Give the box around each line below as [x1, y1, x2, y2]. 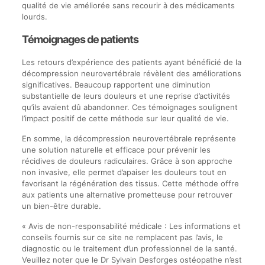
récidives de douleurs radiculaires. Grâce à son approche [21, 156, 232, 166]
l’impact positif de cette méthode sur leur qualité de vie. [21, 114, 229, 123]
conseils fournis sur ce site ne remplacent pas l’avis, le [21, 232, 223, 242]
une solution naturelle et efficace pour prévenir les [21, 145, 211, 154]
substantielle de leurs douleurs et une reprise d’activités [21, 91, 230, 101]
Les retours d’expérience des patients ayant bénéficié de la [21, 57, 241, 67]
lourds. [21, 12, 47, 21]
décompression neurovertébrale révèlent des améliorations [21, 69, 241, 78]
